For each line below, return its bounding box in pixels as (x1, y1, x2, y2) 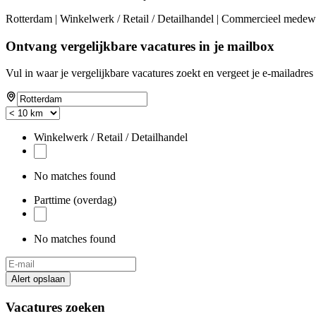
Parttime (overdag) (34, 194, 116, 207)
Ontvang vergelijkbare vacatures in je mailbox (6, 38, 274, 54)
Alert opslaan (11, 274, 65, 285)
